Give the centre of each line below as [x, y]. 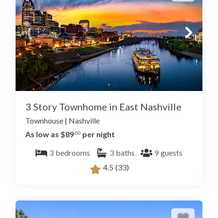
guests [172, 153]
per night [98, 134]
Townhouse [44, 121]
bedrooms [73, 153]
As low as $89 [50, 134]
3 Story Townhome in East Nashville [103, 107]
